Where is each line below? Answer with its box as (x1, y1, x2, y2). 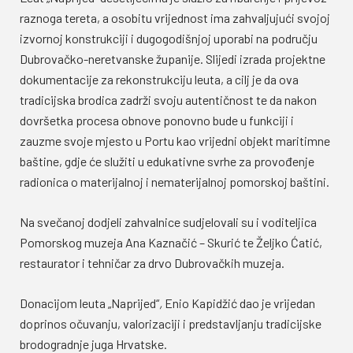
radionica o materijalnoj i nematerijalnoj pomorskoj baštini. (20, 174, 329, 189)
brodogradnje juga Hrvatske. (20, 336, 167, 351)
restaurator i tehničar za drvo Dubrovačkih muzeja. (20, 255, 284, 270)
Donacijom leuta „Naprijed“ (20, 295, 159, 310)
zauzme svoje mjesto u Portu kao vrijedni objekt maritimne (20, 133, 330, 148)
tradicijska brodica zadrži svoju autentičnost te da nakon (20, 92, 317, 107)
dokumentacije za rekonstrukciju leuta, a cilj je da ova (20, 72, 299, 87)
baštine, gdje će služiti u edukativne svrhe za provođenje (20, 154, 314, 169)
